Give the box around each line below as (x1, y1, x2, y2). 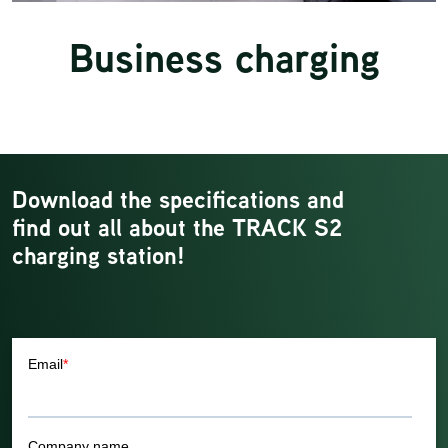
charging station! (12, 239, 185, 273)
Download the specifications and (12, 183, 344, 217)
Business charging (68, 30, 380, 86)
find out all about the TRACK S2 (12, 211, 342, 245)
